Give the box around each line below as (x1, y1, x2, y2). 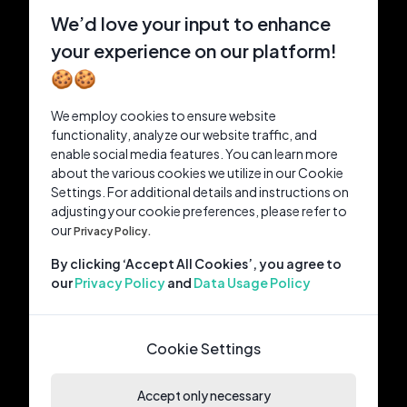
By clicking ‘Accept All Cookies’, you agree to (51, 255, 342, 272)
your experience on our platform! (51, 39, 337, 62)
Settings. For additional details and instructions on (51, 184, 349, 200)
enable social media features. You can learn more (51, 145, 338, 162)
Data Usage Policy (194, 274, 311, 291)
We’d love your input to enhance (51, 12, 331, 35)
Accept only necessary (136, 387, 271, 403)
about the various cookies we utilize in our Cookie (51, 164, 343, 181)
